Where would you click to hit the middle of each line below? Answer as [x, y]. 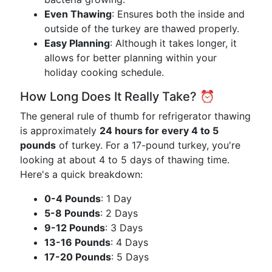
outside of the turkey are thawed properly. [142, 29]
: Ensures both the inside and [178, 14]
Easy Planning [77, 43]
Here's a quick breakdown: [81, 174]
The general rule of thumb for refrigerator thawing [135, 116]
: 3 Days [124, 228]
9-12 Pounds [75, 228]
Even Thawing [78, 14]
